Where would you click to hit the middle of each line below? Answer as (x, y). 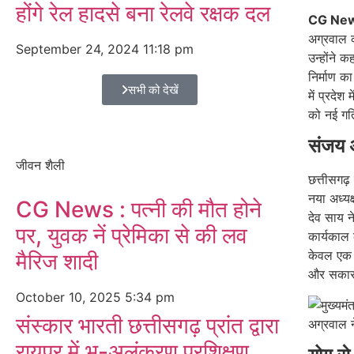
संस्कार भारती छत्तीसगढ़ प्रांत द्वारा (147, 326)
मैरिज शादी (57, 262)
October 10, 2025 (70, 297)
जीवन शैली (40, 165)
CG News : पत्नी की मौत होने (139, 209)
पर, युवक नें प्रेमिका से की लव (132, 235)
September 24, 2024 (79, 49)
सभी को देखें (154, 90)
